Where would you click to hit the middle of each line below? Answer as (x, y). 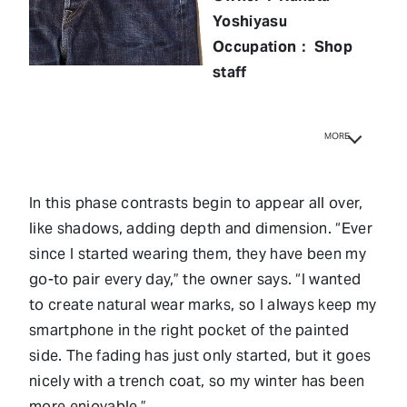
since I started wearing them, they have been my (198, 253)
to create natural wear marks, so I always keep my (203, 304)
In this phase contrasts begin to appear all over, (196, 203)
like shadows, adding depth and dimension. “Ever (201, 228)
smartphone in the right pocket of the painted (189, 330)
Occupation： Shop (283, 46)
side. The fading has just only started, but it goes (200, 355)
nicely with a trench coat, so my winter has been (197, 381)
